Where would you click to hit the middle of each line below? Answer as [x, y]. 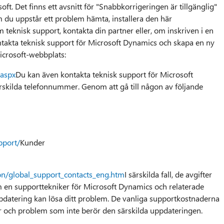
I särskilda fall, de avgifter [168, 174]
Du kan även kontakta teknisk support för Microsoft [104, 74]
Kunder [32, 142]
